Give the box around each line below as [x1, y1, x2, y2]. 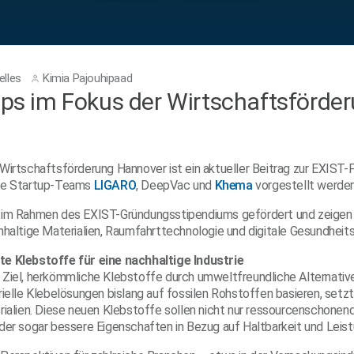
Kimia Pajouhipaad [40, 71, 133, 85]
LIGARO [93, 178, 137, 193]
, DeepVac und [136, 178, 215, 193]
